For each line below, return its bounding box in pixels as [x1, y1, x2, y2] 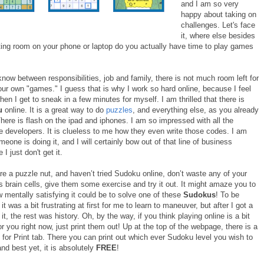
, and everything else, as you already [133, 105, 259, 114]
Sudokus [183, 190, 216, 199]
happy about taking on [181, 9, 256, 19]
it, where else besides [181, 31, 255, 40]
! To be [216, 190, 239, 199]
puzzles [106, 105, 133, 114]
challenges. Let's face [181, 20, 255, 29]
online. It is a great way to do [2, 105, 106, 114]
